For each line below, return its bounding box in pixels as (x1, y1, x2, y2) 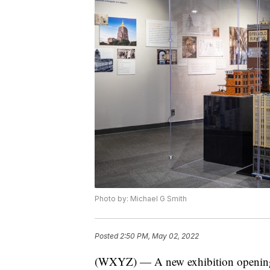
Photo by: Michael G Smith (95, 193, 187, 203)
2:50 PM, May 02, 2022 (120, 231, 199, 240)
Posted (95, 231, 120, 240)
